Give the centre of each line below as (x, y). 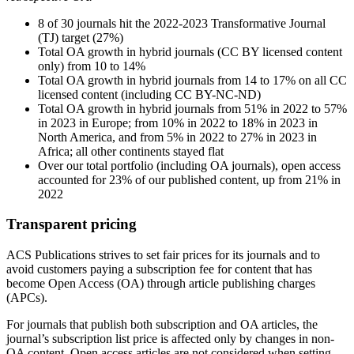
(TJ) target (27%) (81, 37)
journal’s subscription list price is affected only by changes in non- (170, 339)
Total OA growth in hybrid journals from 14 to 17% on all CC (192, 80)
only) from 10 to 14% (92, 66)
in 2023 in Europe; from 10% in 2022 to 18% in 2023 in (178, 122)
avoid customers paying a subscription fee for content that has (159, 269)
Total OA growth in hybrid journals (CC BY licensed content (190, 51)
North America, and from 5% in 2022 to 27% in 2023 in (177, 137)
